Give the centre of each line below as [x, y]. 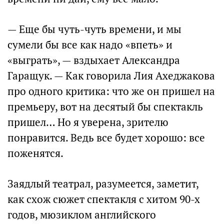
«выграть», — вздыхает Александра [94, 60]
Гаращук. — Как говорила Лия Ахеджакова [111, 76]
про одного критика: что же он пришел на [111, 91]
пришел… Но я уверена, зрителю [88, 122]
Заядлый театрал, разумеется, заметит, [103, 184]
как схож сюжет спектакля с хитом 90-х [104, 199]
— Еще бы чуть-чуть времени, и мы [94, 29]
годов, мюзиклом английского [82, 215]
